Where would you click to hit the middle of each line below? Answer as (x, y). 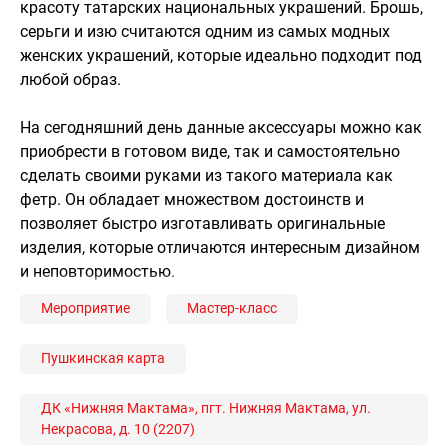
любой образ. (70, 79)
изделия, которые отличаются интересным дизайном (220, 247)
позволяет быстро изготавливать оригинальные (202, 223)
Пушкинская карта (103, 358)
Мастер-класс (232, 308)
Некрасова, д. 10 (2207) (118, 429)
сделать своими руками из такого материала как (206, 175)
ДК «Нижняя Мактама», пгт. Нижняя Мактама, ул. (206, 408)
